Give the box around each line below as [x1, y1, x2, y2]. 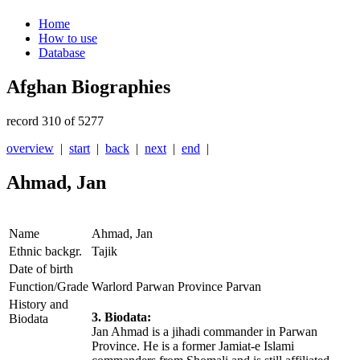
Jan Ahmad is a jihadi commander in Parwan [92, 325, 317, 339]
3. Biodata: [92, 310, 151, 325]
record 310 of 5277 [6, 114, 104, 129]
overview [6, 141, 54, 156]
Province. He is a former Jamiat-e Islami [92, 339, 294, 354]
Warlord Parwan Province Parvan [92, 280, 261, 294]
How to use [39, 31, 97, 46]
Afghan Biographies [6, 76, 170, 98]
